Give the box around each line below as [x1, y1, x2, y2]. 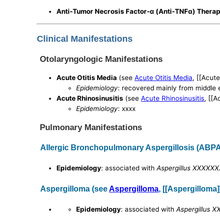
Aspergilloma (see [40, 184, 110, 193]
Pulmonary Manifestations [40, 122, 142, 132]
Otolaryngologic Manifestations [40, 54, 163, 64]
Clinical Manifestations [37, 33, 133, 44]
